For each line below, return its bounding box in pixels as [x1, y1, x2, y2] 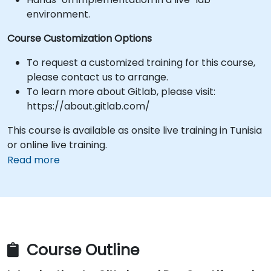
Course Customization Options [7, 31, 152, 45]
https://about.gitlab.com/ [27, 99, 150, 113]
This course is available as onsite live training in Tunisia [7, 123, 262, 137]
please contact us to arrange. [27, 70, 168, 84]
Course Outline [22, 240, 139, 261]
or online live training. [7, 138, 107, 152]
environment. [27, 7, 90, 21]
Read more [7, 153, 60, 167]
